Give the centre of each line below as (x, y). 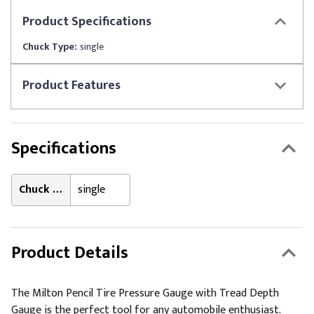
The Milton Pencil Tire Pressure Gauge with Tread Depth (145, 293)
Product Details (70, 253)
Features (96, 86)
